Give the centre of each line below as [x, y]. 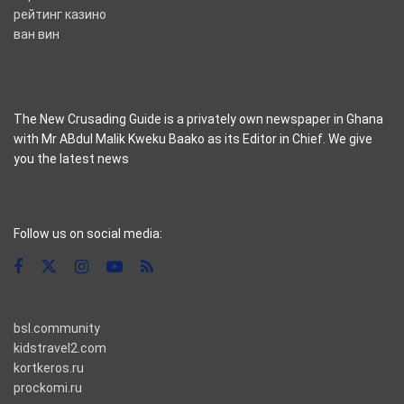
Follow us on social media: [88, 233]
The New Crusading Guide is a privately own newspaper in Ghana [198, 119]
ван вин [37, 34]
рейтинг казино [60, 14]
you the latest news [71, 158]
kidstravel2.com [60, 348]
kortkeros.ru [49, 367]
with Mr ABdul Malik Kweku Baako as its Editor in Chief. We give [193, 138]
